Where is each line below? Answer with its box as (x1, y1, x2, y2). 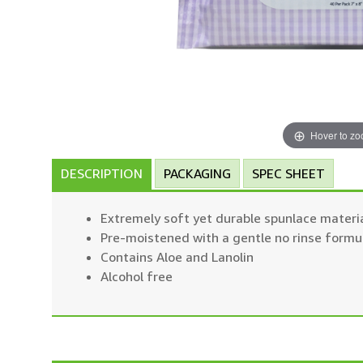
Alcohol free (100, 268, 173, 284)
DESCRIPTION (61, 165, 143, 181)
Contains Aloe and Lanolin (100, 249, 254, 265)
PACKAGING (164, 165, 231, 181)
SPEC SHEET (252, 165, 325, 181)
